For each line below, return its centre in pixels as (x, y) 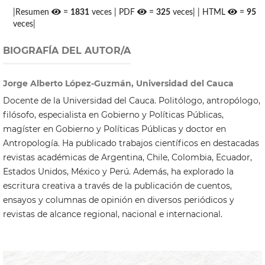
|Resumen (33, 12)
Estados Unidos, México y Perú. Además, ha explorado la (118, 171)
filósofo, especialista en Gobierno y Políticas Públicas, (113, 114)
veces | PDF (114, 12)
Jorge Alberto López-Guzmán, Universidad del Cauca (118, 83)
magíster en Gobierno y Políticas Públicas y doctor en (114, 129)
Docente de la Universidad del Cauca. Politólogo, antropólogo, (131, 100)
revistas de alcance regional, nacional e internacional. (112, 214)
